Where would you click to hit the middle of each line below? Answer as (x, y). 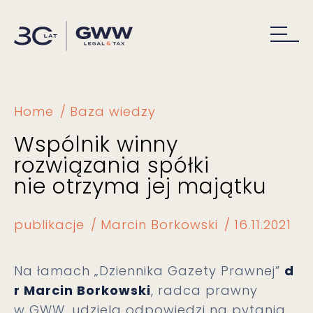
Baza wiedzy (113, 111)
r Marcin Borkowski (82, 290)
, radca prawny (204, 290)
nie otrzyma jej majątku (140, 187)
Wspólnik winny (96, 145)
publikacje (49, 225)
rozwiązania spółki (112, 166)
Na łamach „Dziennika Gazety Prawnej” (149, 271)
